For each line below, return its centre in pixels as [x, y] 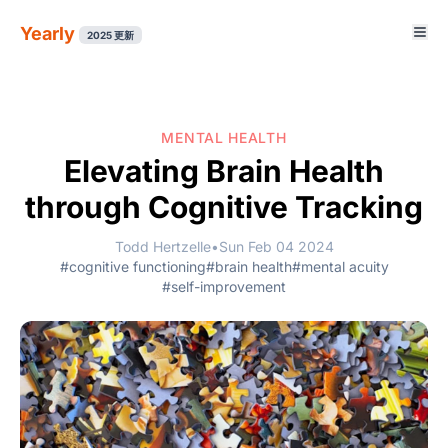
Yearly [47, 33]
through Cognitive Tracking [224, 207]
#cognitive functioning [132, 266]
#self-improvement [224, 286]
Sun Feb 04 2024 [276, 246]
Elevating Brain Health [224, 171]
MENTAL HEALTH [224, 137]
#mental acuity [340, 266]
